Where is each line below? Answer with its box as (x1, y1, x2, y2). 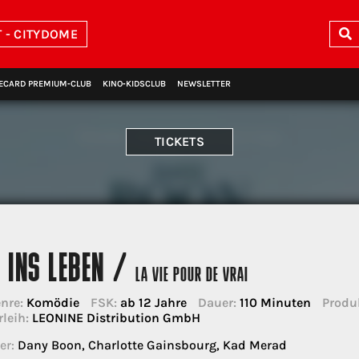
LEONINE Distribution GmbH (28, 310, 200, 325)
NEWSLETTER (177, 79, 231, 89)
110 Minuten (236, 295, 311, 310)
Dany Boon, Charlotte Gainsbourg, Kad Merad (14, 337, 287, 353)
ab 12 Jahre (116, 295, 187, 310)
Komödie (22, 295, 79, 310)
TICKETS (154, 134, 205, 150)
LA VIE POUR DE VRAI (135, 266, 249, 286)
